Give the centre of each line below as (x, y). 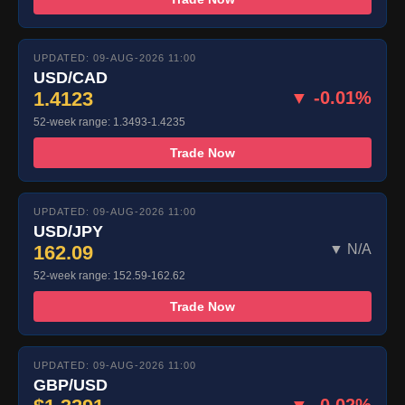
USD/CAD (71, 77)
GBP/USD (71, 385)
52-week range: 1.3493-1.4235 (109, 122)
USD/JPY (68, 231)
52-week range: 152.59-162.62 (109, 275)
